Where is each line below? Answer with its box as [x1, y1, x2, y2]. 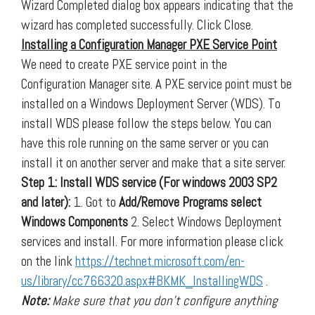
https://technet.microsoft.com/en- [75, 252, 245, 270]
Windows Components [21, 212, 128, 231]
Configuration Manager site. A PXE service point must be [21, 75, 292, 93]
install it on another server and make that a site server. [21, 153, 285, 172]
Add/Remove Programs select [119, 193, 262, 211]
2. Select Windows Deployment [128, 212, 282, 231]
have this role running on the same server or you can [21, 134, 269, 152]
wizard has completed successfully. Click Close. [21, 15, 253, 34]
